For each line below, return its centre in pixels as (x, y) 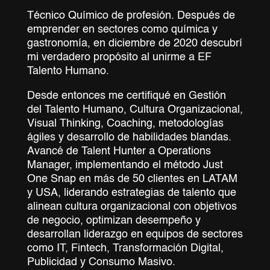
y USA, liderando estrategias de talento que (131, 193)
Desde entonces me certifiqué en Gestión (126, 96)
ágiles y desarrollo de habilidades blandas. (129, 137)
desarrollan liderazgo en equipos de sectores (135, 234)
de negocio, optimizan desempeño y (114, 220)
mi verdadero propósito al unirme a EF (119, 57)
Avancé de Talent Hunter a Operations (119, 151)
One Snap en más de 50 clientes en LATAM (132, 179)
